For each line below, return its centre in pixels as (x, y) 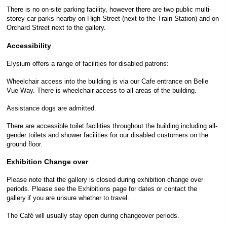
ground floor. (25, 144)
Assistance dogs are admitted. (53, 108)
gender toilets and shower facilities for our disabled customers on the (108, 135)
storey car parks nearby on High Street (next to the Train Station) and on (113, 19)
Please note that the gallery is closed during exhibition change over (105, 180)
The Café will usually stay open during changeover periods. (93, 216)
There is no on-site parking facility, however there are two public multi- (109, 10)
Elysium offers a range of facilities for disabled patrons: (88, 63)
